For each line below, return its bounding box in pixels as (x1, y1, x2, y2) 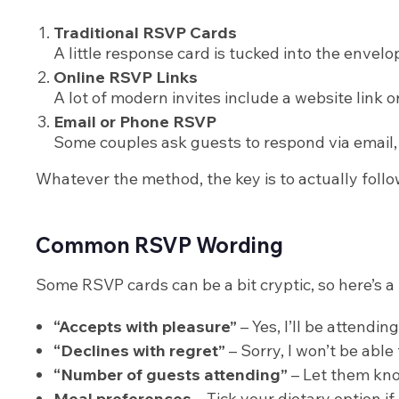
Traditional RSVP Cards (53, 22, 237, 44)
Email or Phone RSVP (53, 111, 216, 133)
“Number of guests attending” (53, 364, 288, 386)
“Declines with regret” (53, 340, 225, 362)
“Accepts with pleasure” (53, 316, 237, 338)
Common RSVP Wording (36, 232, 283, 259)
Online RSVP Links (53, 67, 198, 88)
